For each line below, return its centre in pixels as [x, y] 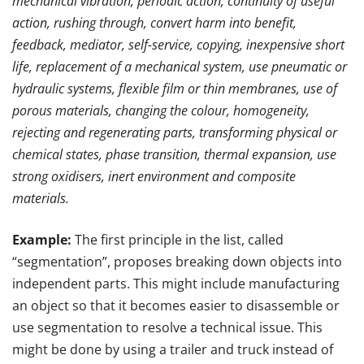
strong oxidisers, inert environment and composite [154, 177]
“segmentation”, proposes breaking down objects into [177, 262]
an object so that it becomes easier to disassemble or [176, 306]
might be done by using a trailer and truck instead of [173, 350]
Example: [42, 240]
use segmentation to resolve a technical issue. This [167, 328]
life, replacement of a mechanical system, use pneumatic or [180, 67]
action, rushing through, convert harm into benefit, [154, 23]
